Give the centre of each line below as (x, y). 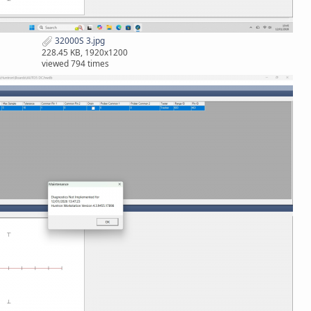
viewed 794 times (75, 64)
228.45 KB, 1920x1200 (85, 53)
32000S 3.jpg (79, 41)
